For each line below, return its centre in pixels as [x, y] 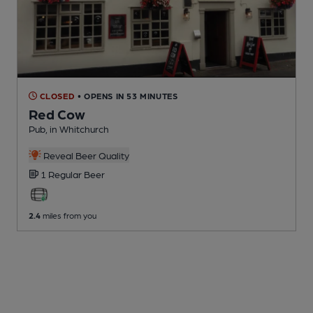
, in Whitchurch [77, 128]
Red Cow [57, 114]
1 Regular [62, 174]
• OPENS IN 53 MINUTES [128, 95]
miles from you [68, 215]
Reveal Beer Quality [85, 155]
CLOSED [56, 95]
